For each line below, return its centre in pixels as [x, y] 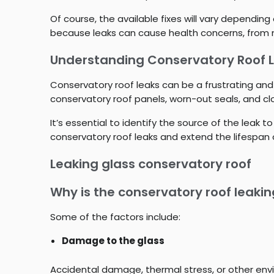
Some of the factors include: [115, 217]
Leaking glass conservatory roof [151, 164]
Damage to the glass [113, 240]
